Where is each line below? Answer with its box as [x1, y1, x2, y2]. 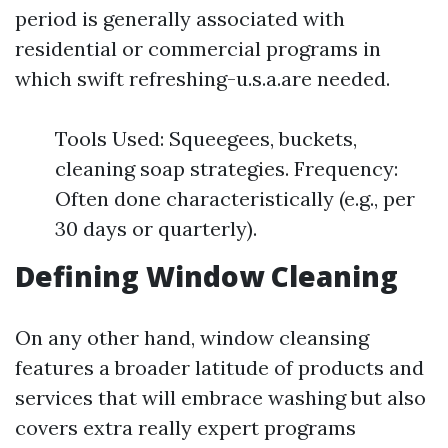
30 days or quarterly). [55, 216, 257, 241]
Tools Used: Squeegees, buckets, [55, 126, 357, 151]
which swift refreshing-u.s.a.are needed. [15, 66, 390, 91]
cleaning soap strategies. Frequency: [55, 156, 398, 181]
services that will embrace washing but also [15, 385, 426, 410]
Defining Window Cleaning [15, 257, 398, 295]
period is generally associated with [15, 6, 345, 31]
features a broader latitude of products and [15, 355, 424, 380]
